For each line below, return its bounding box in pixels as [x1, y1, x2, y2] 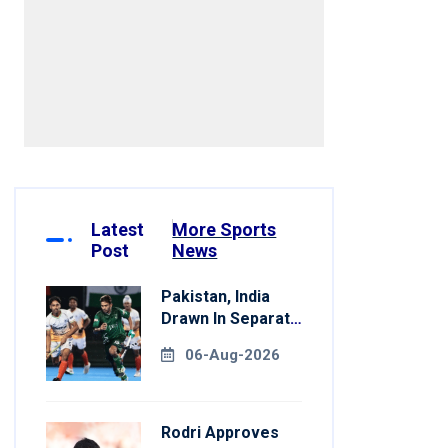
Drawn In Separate [161, 309, 300, 328]
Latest [91, 219, 144, 240]
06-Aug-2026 [185, 346, 280, 364]
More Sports [172, 219, 277, 240]
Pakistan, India [161, 287, 270, 306]
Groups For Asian [161, 331, 292, 350]
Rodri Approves [161, 423, 279, 442]
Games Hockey [161, 353, 275, 372]
